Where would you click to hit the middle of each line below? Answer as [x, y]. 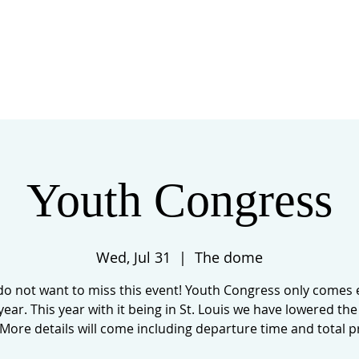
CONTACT [289, 65]
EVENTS [100, 65]
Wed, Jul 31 [133, 257]
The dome [229, 257]
